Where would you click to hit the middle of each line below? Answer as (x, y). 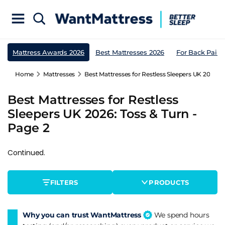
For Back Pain (199, 52)
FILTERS (64, 182)
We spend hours (181, 215)
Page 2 (29, 128)
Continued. (26, 152)
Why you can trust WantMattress (83, 215)
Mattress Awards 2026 (48, 52)
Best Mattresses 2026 (130, 52)
